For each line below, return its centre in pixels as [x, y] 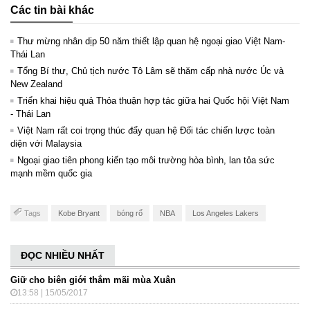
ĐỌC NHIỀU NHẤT [63, 256]
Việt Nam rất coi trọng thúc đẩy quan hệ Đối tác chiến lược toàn [146, 131]
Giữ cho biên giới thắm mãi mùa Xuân [93, 280]
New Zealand [36, 84]
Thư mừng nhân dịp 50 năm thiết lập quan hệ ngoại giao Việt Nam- [151, 42]
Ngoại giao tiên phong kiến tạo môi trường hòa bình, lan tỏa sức [146, 161]
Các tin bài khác [52, 10]
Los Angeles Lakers [226, 213]
